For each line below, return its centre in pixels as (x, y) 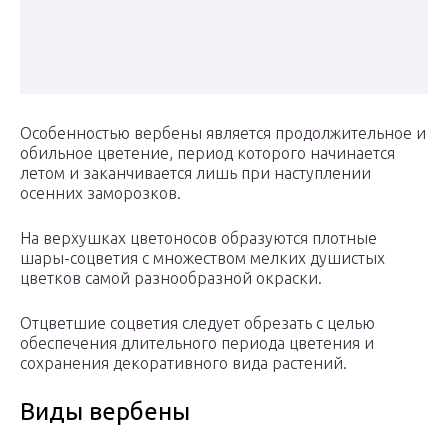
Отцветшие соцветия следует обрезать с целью (197, 323)
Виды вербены (105, 412)
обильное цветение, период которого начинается (207, 153)
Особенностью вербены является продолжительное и (223, 133)
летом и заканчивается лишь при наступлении (195, 173)
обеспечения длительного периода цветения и (197, 343)
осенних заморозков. (100, 193)
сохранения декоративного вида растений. (183, 363)
